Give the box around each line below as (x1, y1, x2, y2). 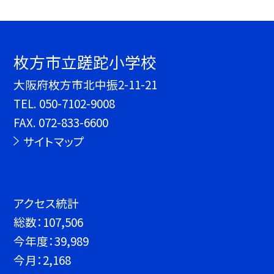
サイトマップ (23, 133, 84, 150)
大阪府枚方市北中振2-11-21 (13, 76, 158, 93)
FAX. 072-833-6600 (13, 114, 109, 131)
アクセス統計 (13, 194, 80, 211)
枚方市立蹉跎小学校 (13, 50, 157, 73)
